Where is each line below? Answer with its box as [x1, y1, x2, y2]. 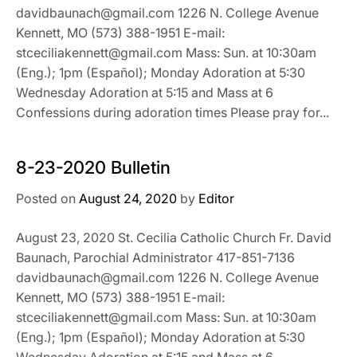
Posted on [16, 190, 79, 206]
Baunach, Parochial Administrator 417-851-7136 [16, 249, 295, 265]
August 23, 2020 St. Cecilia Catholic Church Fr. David [16, 229, 331, 245]
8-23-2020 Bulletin [16, 156, 171, 178]
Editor [198, 190, 234, 206]
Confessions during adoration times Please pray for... [16, 104, 329, 120]
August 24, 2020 [79, 190, 177, 206]
